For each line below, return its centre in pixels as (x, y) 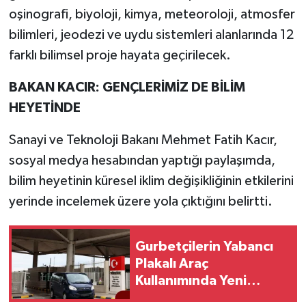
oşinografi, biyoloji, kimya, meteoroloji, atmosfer (152, 15)
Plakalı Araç (172, 263)
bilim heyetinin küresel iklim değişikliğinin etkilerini (151, 181)
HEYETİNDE (44, 108)
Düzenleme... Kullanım (206, 297)
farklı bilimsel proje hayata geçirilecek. (120, 56)
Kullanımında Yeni (191, 280)
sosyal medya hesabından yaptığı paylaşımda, (142, 161)
